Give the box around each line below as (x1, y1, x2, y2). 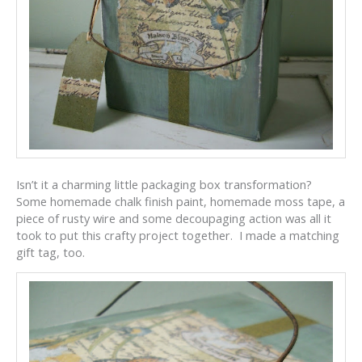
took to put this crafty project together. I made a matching (16, 226, 339, 243)
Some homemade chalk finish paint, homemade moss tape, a (16, 192, 345, 209)
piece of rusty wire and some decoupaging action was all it (16, 209, 331, 226)
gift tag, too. (16, 243, 85, 260)
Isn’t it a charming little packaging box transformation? (16, 175, 318, 192)
